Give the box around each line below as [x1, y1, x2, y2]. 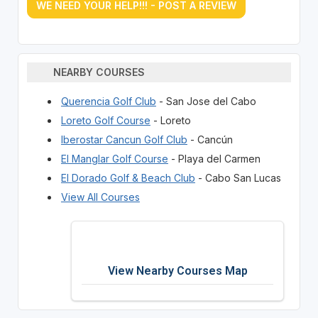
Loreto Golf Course [60, 114, 150, 126]
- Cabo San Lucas [194, 171, 281, 184]
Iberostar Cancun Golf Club [60, 133, 187, 146]
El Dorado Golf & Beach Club [60, 171, 195, 184]
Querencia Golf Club [60, 94, 156, 107]
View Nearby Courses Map [107, 263, 248, 278]
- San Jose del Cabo [155, 94, 256, 107]
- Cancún [187, 133, 233, 146]
